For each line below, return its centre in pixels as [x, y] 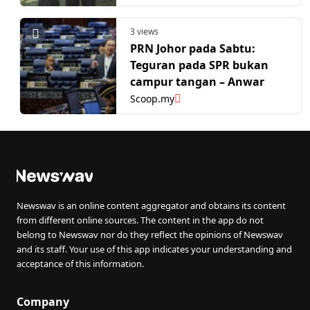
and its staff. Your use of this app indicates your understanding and [154, 249]
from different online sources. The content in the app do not [140, 220]
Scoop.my [152, 99]
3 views [144, 31]
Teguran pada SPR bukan [199, 65]
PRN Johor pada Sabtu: [193, 48]
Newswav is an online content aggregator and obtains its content [151, 206]
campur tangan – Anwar [197, 81]
